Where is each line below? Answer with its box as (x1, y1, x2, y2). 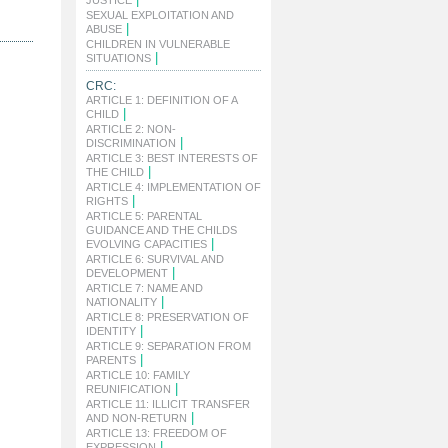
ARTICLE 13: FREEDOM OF (86, 427, 227, 439)
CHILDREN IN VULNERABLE (86, 38, 230, 50)
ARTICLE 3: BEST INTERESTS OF (86, 152, 258, 164)
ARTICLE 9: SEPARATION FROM (86, 340, 251, 352)
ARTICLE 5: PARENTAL (86, 210, 202, 222)
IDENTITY (86, 325, 136, 337)
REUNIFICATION (86, 383, 171, 395)
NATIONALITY (86, 296, 157, 308)
